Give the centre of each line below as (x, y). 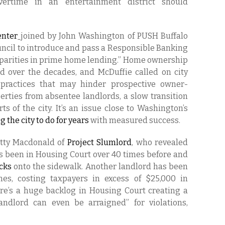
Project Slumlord (99, 142)
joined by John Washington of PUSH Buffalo (104, 36)
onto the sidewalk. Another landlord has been (100, 166)
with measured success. (135, 120)
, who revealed (160, 142)
